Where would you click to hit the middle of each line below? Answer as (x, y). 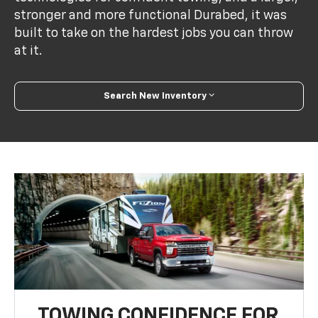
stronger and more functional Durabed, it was (151, 15)
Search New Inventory (155, 96)
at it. (28, 51)
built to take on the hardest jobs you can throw (154, 33)
